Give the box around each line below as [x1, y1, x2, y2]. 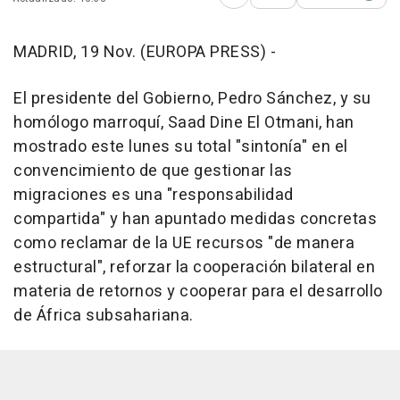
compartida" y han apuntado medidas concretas [13, 206, 377, 231]
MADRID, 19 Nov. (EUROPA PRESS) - [13, 39, 276, 64]
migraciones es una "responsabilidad [13, 182, 294, 207]
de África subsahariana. [13, 303, 194, 328]
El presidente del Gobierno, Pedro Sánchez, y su [13, 86, 371, 111]
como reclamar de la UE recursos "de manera [13, 230, 354, 255]
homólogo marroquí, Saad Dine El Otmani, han [13, 110, 354, 135]
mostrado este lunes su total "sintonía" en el [13, 134, 348, 159]
